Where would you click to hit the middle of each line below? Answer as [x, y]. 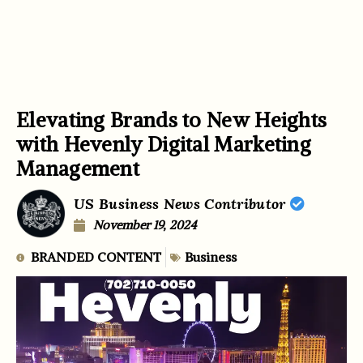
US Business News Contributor [182, 203]
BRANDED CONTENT [96, 257]
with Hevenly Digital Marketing [164, 144]
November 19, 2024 [145, 224]
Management [78, 168]
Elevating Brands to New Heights [172, 120]
